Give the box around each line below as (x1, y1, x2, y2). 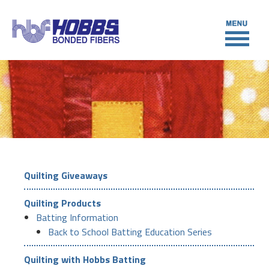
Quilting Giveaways (24, 168, 107, 183)
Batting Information (36, 210, 118, 225)
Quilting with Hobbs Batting (24, 252, 146, 267)
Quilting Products (24, 196, 101, 210)
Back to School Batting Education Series (48, 225, 212, 239)
